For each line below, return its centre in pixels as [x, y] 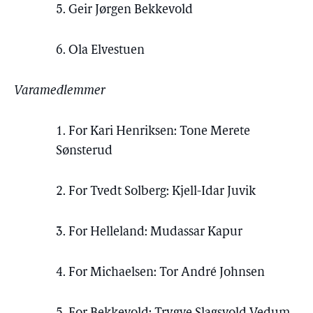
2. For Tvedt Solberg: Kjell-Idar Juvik [156, 192]
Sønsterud [84, 151]
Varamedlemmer [60, 91]
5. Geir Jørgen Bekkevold [124, 10]
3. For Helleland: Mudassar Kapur [149, 232]
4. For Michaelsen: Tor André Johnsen [160, 273]
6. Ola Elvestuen [100, 51]
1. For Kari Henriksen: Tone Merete [153, 132]
